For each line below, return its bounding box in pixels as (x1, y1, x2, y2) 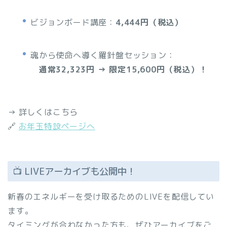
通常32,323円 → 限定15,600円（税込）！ (39, 64, 208, 75)
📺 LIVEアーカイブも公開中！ (13, 164, 136, 178)
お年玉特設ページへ (18, 121, 95, 132)
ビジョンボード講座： (30, 16, 116, 28)
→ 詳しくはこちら (8, 106, 79, 118)
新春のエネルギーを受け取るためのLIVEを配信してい (8, 191, 214, 202)
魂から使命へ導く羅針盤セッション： (30, 50, 175, 61)
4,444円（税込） (116, 16, 183, 28)
